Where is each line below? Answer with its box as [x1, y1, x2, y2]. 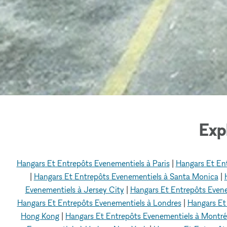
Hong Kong [21, 210, 59, 221]
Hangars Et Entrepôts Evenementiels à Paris [16, 158, 170, 168]
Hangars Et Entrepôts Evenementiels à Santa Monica [33, 171, 218, 181]
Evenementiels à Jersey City [25, 184, 124, 195]
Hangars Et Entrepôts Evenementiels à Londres [17, 197, 181, 208]
